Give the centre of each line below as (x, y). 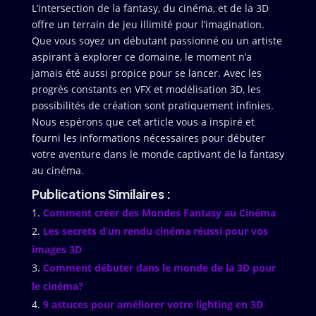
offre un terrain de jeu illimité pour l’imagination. (148, 24)
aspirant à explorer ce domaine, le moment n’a (141, 57)
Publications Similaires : (101, 194)
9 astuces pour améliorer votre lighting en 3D (153, 304)
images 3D (56, 249)
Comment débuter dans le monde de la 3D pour (159, 268)
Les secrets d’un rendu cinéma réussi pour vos (155, 231)
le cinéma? (57, 286)
